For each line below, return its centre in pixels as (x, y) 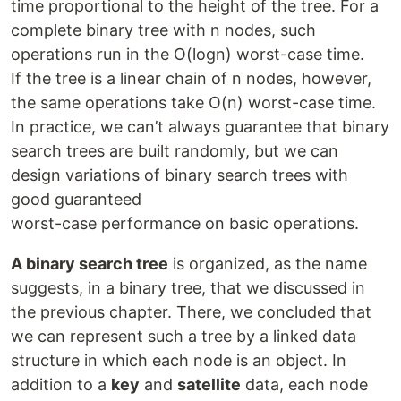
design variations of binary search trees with (179, 175)
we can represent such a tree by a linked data (183, 337)
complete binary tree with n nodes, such (163, 30)
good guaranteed (76, 200)
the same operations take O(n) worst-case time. (193, 103)
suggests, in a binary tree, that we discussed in (188, 288)
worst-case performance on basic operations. (185, 224)
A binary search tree (90, 264)
